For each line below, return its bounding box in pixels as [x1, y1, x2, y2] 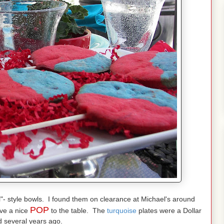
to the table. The [48, 206, 105, 215]
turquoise [104, 206, 136, 215]
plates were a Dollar [136, 206, 201, 215]
